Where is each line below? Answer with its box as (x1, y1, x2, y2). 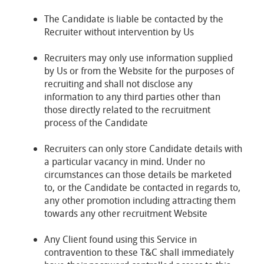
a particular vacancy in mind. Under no (44, 155, 205, 168)
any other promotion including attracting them (44, 194, 236, 207)
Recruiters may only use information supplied (44, 51, 233, 64)
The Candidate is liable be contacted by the (44, 12, 223, 25)
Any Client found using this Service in (44, 233, 197, 246)
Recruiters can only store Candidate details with (44, 142, 242, 155)
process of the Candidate (44, 116, 148, 129)
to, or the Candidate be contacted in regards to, (44, 181, 240, 194)
